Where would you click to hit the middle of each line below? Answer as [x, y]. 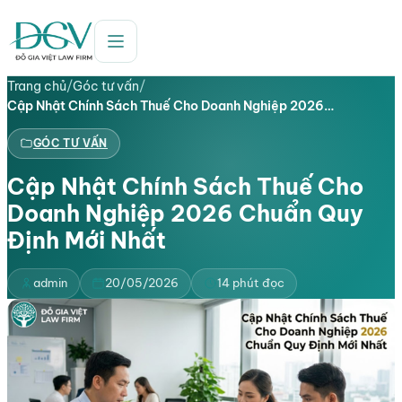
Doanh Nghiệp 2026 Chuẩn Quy [185, 213]
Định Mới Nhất [89, 240]
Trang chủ [37, 86]
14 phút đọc [250, 283]
